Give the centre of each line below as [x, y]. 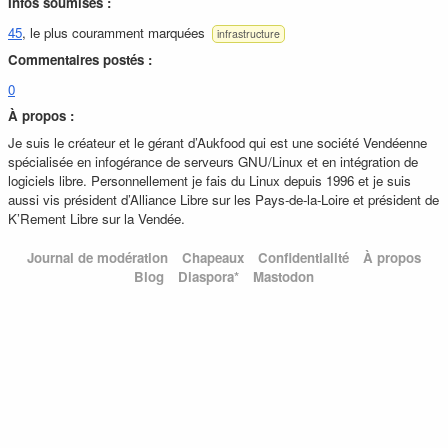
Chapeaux [213, 258]
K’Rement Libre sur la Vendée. [96, 219]
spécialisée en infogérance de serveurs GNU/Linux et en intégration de [213, 162]
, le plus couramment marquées [115, 32]
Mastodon [283, 277]
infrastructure [248, 34]
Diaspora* [208, 277]
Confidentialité [303, 258]
